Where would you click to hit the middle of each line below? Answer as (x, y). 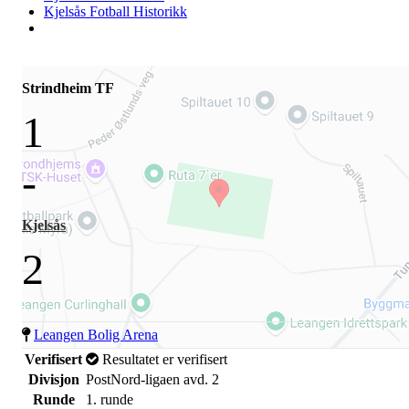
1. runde (110, 399)
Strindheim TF (68, 88)
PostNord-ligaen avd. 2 (152, 379)
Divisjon (53, 379)
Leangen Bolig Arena (96, 335)
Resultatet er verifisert (163, 359)
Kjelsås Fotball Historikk (115, 11)
